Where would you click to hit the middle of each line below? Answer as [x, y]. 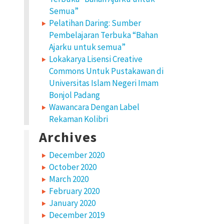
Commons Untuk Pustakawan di [106, 71]
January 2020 [72, 203]
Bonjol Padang [74, 95]
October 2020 [73, 167]
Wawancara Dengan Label [94, 107]
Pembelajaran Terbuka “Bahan [103, 35]
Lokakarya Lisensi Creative [96, 59]
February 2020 [74, 191]
